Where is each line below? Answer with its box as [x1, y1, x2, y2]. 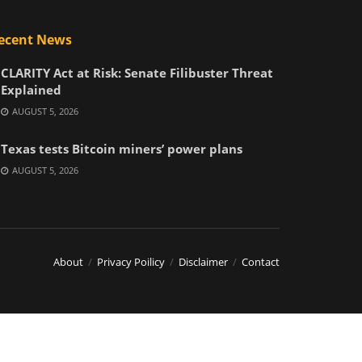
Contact [242, 254, 280, 269]
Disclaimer [179, 254, 228, 269]
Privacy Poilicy [97, 254, 165, 269]
